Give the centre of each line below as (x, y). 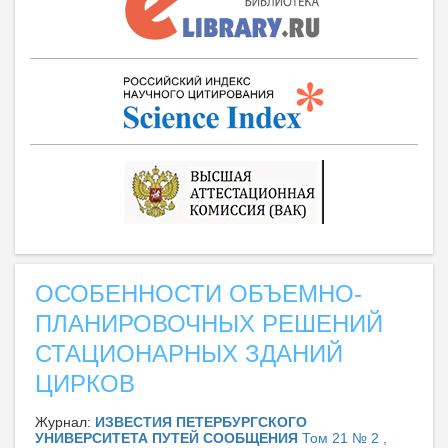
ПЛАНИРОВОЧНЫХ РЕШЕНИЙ (209, 324)
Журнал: (65, 422)
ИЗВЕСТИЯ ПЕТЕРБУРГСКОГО (201, 422)
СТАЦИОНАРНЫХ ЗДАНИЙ (189, 354)
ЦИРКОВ (85, 384)
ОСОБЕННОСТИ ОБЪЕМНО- (198, 294)
